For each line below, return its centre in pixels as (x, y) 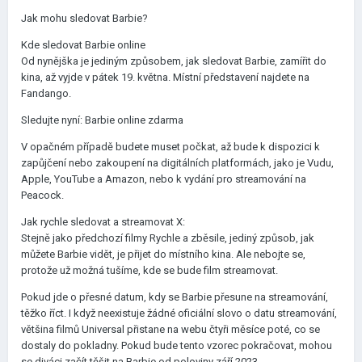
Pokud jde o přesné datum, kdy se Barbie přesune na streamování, (175, 297)
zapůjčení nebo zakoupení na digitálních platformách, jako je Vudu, (177, 163)
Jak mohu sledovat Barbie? (84, 18)
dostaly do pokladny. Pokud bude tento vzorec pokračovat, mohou (177, 345)
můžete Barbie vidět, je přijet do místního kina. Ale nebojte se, (163, 254)
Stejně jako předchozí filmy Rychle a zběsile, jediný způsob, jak (168, 238)
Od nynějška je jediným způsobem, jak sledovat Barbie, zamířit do (174, 61)
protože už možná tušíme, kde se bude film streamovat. (149, 270)
